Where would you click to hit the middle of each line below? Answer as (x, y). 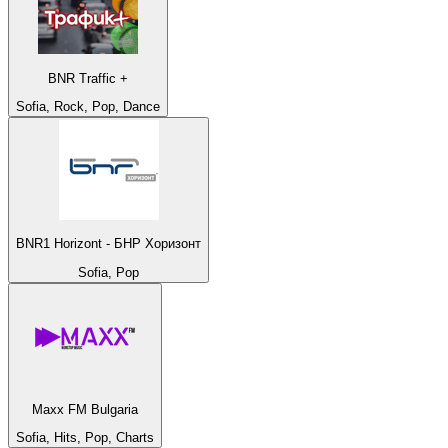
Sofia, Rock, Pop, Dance (88, 106)
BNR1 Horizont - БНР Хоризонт (157, 244)
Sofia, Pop (108, 272)
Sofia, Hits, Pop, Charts (85, 438)
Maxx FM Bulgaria (85, 409)
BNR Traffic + (88, 78)
